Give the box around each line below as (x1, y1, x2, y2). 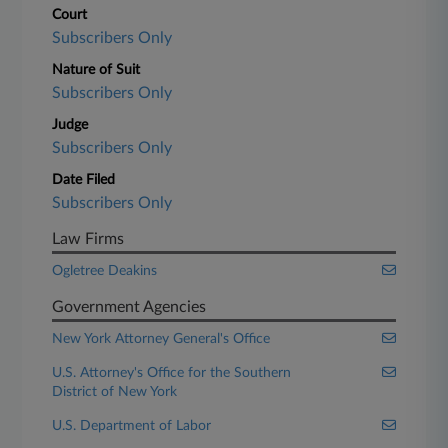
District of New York (52, 385, 178, 399)
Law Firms (52, 231, 125, 247)
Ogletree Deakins (52, 264, 158, 278)
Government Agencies (52, 299, 207, 315)
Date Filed (52, 173, 116, 187)
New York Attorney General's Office (52, 332, 271, 346)
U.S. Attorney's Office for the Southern (52, 366, 292, 380)
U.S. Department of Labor (52, 419, 212, 433)
